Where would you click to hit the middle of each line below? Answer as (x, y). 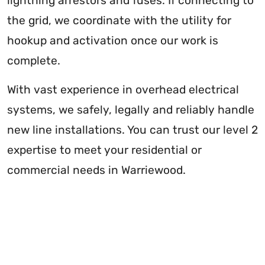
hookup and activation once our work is (113, 41)
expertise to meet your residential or (104, 150)
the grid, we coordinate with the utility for (119, 21)
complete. (34, 61)
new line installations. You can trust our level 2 (132, 130)
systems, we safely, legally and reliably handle (131, 110)
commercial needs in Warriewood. (96, 170)
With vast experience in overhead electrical (123, 90)
